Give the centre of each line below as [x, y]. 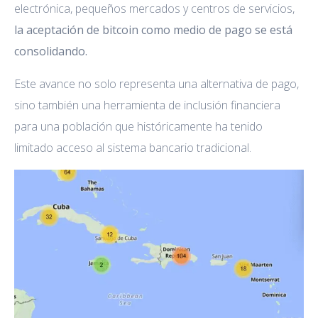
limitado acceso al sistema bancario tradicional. [133, 147]
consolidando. [51, 51]
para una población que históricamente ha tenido [138, 126]
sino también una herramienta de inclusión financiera [147, 105]
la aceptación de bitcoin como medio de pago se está [153, 29]
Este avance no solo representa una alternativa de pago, [157, 83]
